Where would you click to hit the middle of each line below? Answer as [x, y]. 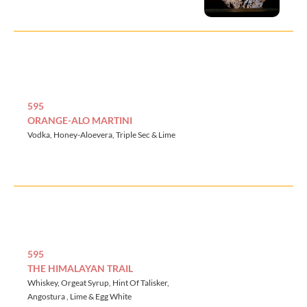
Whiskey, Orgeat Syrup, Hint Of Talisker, [98, 282]
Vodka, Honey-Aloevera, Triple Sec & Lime [101, 134]
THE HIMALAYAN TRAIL [80, 268]
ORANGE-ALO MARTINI [80, 120]
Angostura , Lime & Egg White [79, 296]
